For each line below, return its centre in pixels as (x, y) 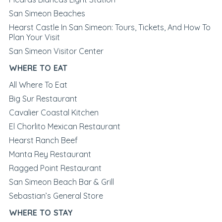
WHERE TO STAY (41, 213)
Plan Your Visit (34, 37)
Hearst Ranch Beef (43, 140)
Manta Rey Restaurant (50, 154)
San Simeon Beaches (47, 14)
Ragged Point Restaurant (55, 168)
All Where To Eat (38, 85)
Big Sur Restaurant (43, 99)
